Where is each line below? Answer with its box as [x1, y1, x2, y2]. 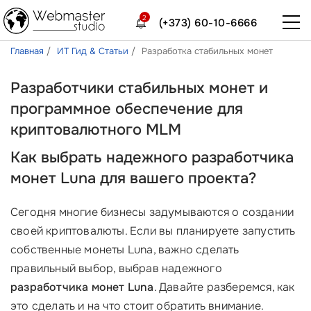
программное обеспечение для [10, 99, 243, 119]
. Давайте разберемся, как [153, 280, 295, 294]
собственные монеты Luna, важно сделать [10, 242, 239, 257]
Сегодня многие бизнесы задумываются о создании [10, 205, 294, 219]
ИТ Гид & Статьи [57, 45, 131, 57]
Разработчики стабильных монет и [10, 78, 268, 98]
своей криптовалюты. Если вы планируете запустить [10, 224, 296, 238]
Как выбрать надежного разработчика [10, 148, 294, 167]
